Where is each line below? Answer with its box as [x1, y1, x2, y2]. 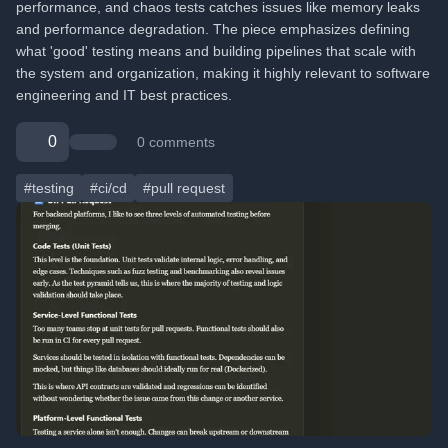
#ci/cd [90, 180, 127, 196]
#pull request [143, 180, 225, 196]
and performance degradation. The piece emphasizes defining [16, 21, 410, 37]
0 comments [137, 134, 215, 150]
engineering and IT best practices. [16, 87, 232, 103]
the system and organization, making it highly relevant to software [16, 65, 430, 81]
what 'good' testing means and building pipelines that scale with [16, 43, 416, 59]
